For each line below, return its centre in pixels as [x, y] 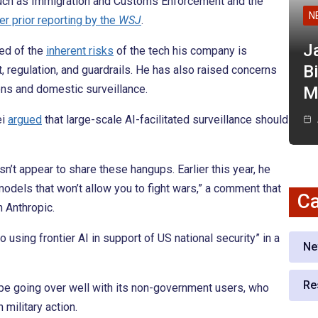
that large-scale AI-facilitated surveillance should [165, 120]
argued [25, 120]
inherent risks [80, 51]
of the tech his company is [180, 51]
